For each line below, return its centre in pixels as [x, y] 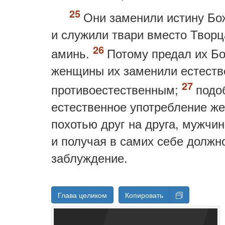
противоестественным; [117, 89]
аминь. [72, 53]
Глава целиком [82, 195]
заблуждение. [89, 157]
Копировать [144, 195]
